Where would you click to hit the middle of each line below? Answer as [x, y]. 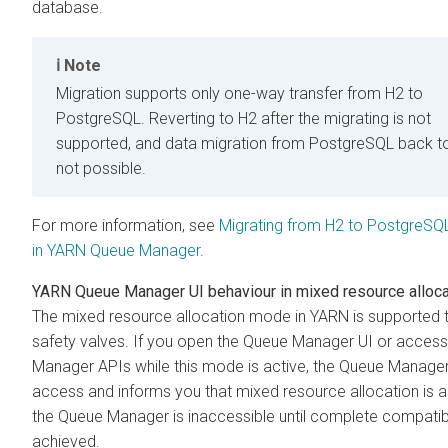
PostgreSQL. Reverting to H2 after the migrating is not [243, 118]
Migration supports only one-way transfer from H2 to [239, 93]
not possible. [101, 168]
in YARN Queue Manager [116, 250]
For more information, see [125, 225]
